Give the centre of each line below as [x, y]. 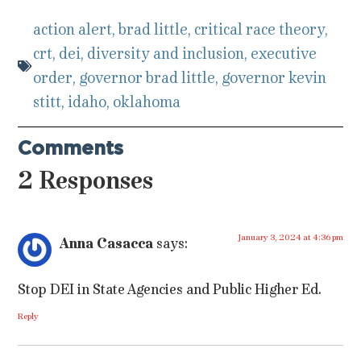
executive [284, 54]
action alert [73, 30]
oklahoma [147, 102]
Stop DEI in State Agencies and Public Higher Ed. [170, 289]
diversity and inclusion [166, 54]
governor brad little [147, 78]
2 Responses [86, 180]
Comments [71, 149]
